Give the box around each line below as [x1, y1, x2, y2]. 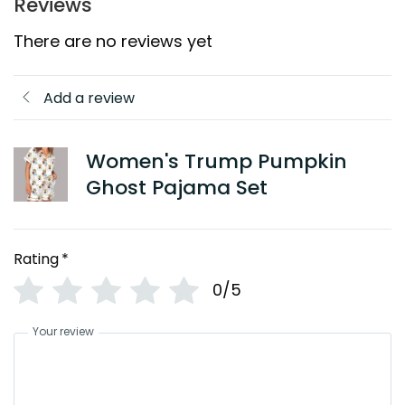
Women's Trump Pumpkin [86, 147, 347, 176]
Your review [33, 324, 94, 340]
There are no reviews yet [14, 29, 212, 52]
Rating [14, 249, 59, 270]
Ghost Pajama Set [86, 174, 268, 202]
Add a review [43, 87, 135, 108]
